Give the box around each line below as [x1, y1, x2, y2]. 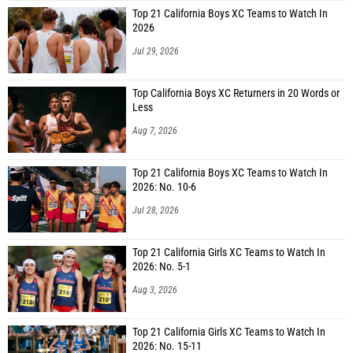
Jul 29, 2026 [132, 46, 179, 57]
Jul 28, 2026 [132, 205, 179, 216]
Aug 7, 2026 [132, 125, 177, 136]
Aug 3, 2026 [132, 284, 177, 295]
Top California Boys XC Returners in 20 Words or [132, 87, 340, 100]
